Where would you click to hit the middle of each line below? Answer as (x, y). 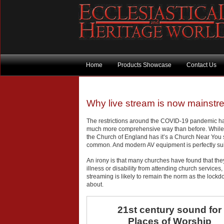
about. (95, 184)
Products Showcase (144, 65)
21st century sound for (169, 210)
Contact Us (201, 65)
